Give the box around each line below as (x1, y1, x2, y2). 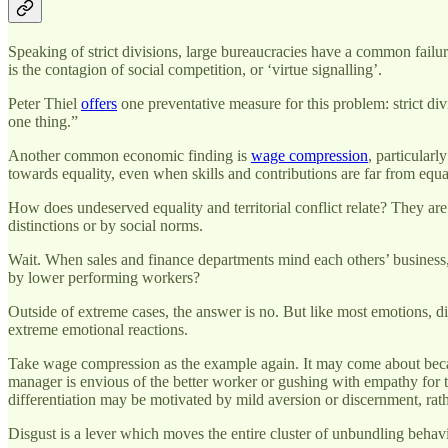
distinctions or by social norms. (8, 216, 203, 234)
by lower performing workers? (8, 268, 200, 286)
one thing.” (8, 112, 78, 130)
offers (81, 94, 117, 112)
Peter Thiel (8, 94, 81, 112)
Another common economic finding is (8, 146, 251, 164)
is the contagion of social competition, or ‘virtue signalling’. (8, 60, 382, 78)
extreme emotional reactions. (8, 320, 188, 338)
